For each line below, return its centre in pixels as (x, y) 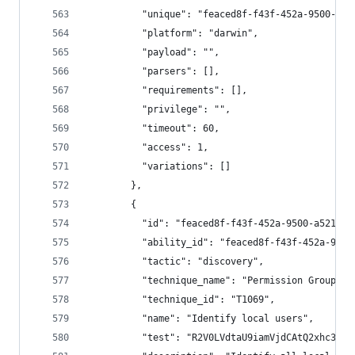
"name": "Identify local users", (200, 319)
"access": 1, (147, 147)
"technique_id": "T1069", (181, 300)
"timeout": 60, (153, 128)
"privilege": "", (158, 109)
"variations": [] (158, 166)
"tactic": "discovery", (175, 261)
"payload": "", (153, 52)
